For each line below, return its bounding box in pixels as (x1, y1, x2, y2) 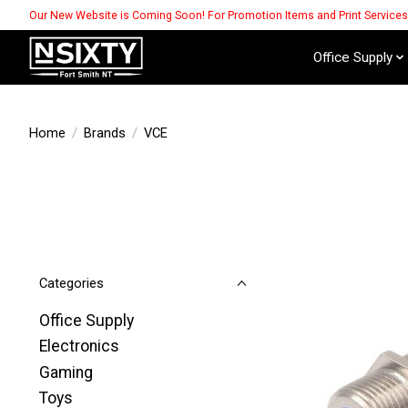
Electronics (39, 337, 119, 356)
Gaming (39, 362, 93, 382)
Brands (83, 124, 126, 141)
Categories (39, 275, 104, 291)
